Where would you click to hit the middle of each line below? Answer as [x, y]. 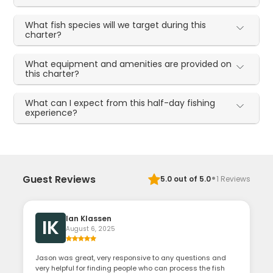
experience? [51, 113]
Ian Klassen [89, 219]
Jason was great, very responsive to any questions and [131, 258]
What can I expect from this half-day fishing [120, 103]
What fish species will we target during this [116, 25]
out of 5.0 [191, 179]
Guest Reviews [59, 179]
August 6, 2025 [91, 229]
